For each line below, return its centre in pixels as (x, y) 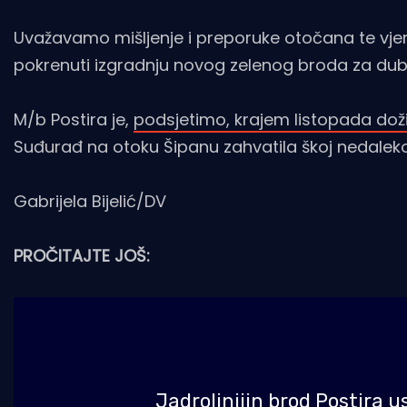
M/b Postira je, (74, 120)
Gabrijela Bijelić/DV (90, 202)
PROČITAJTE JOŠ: (82, 256)
